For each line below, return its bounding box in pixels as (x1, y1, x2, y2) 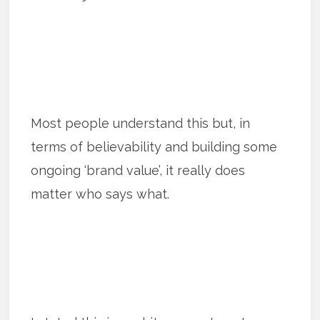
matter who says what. (31, 186, 170, 202)
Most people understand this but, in (31, 116, 251, 131)
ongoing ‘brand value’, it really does (31, 163, 246, 179)
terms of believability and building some (31, 139, 278, 155)
